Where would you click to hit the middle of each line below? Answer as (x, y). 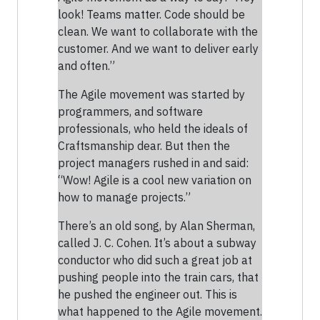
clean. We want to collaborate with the (158, 32)
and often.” (86, 66)
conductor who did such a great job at (155, 260)
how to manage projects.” (124, 197)
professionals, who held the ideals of (153, 129)
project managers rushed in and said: (153, 163)
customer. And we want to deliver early (158, 49)
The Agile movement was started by (151, 95)
